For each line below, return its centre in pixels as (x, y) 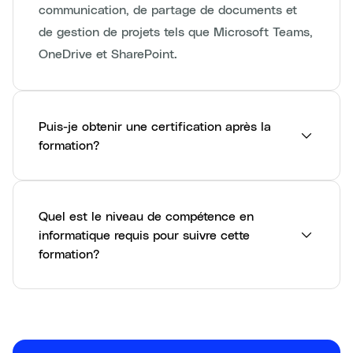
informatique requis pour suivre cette (144, 234)
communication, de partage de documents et (168, 9)
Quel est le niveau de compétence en (146, 216)
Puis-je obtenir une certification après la (155, 126)
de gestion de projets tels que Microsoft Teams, (176, 31)
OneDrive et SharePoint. (108, 53)
